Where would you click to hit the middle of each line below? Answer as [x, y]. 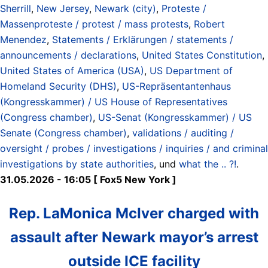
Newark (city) [125, 8]
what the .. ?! [208, 164]
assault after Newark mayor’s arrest [134, 237]
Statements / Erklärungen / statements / [143, 39]
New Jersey [63, 8]
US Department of [191, 70]
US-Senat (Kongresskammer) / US [175, 117]
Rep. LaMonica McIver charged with [134, 213]
